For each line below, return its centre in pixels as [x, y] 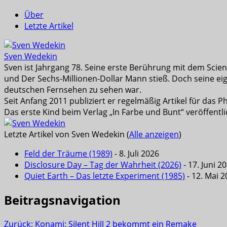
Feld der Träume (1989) [68, 154]
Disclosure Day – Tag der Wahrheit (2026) [103, 165]
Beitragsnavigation [62, 200]
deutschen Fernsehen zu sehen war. [73, 90]
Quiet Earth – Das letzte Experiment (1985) [105, 176]
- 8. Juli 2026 [136, 154]
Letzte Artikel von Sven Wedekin [65, 135]
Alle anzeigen [154, 135]
